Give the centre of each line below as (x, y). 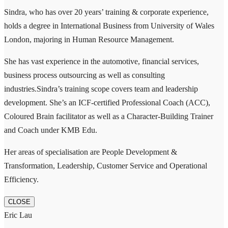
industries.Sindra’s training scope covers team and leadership (101, 89)
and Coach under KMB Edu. (51, 130)
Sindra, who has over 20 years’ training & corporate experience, (106, 12)
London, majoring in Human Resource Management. (89, 39)
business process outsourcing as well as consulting (84, 75)
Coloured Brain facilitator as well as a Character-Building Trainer (109, 116)
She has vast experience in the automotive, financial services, (102, 61)
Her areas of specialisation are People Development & (91, 152)
